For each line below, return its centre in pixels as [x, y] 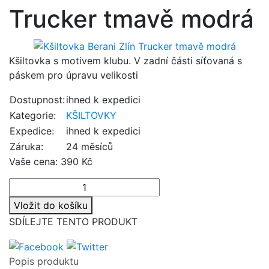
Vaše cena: [35, 162]
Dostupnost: [37, 100]
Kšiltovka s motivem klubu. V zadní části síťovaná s [125, 61]
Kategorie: [33, 116]
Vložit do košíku [51, 206]
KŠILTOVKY [91, 116]
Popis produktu [44, 261]
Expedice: [32, 131]
